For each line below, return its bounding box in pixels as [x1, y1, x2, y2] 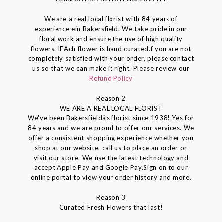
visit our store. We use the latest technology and [33, 153, 189, 162]
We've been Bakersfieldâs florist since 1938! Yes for [27, 113, 195, 122]
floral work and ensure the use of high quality [39, 34, 183, 43]
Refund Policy [89, 74, 133, 82]
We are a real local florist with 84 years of [44, 14, 178, 23]
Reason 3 [96, 193, 126, 201]
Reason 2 [96, 94, 126, 102]
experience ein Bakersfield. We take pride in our [34, 24, 188, 33]
